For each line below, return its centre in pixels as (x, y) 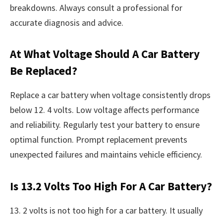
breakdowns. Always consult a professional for (96, 7)
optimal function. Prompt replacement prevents (99, 140)
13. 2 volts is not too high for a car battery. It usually (106, 210)
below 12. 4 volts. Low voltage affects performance (105, 110)
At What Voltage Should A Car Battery (105, 54)
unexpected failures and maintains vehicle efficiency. (106, 155)
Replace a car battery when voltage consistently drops (110, 95)
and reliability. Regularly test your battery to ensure (105, 125)
